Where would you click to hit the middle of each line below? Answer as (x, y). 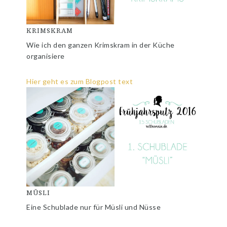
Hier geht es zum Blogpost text (80, 81)
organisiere (46, 56)
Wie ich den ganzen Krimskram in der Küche (101, 45)
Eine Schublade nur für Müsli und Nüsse (94, 207)
